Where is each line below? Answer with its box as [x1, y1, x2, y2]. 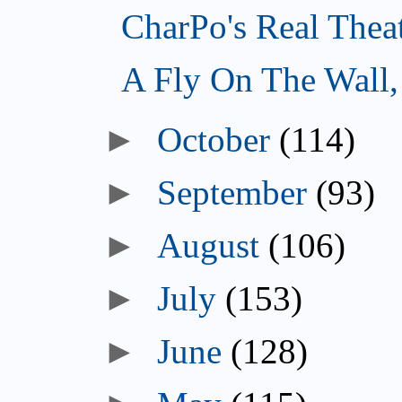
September [157, 173, 308, 213]
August [157, 226, 260, 266]
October [157, 120, 271, 160]
